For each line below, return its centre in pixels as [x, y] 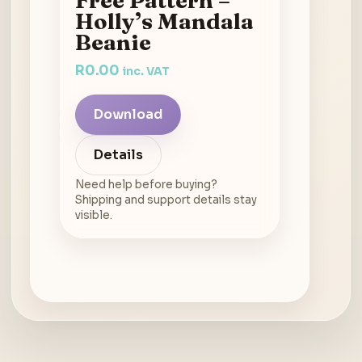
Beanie [113, 42]
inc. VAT [146, 71]
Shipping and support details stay [166, 200]
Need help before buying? [146, 184]
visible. [94, 215]
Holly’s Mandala [164, 21]
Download [128, 115]
